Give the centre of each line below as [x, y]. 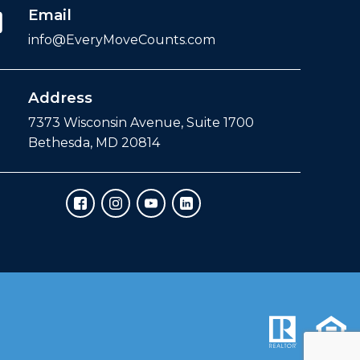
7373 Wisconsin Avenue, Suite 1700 [141, 123]
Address [60, 98]
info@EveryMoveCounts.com [121, 40]
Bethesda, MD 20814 [94, 143]
